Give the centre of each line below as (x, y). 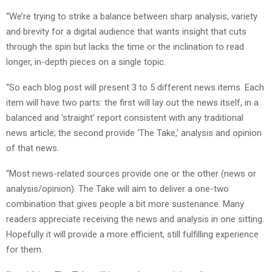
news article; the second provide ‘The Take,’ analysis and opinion (134, 133)
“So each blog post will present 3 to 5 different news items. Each (135, 87)
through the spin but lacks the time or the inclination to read (125, 46)
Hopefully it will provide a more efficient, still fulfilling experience (132, 234)
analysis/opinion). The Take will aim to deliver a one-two (117, 189)
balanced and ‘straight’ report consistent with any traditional (125, 117)
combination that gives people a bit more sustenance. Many (125, 204)
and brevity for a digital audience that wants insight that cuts (126, 31)
